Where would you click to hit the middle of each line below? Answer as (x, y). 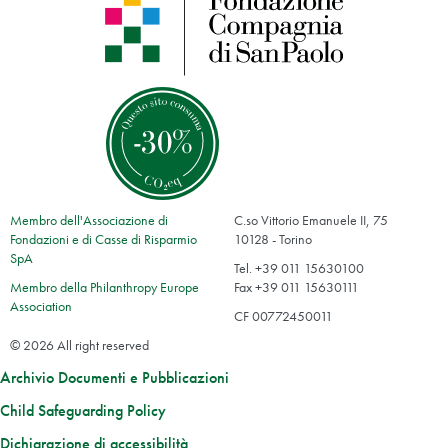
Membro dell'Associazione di (89, 220)
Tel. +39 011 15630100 (299, 268)
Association (41, 306)
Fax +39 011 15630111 (296, 287)
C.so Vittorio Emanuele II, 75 (311, 220)
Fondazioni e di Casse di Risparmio (103, 239)
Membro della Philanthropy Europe (104, 287)
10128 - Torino (273, 239)
